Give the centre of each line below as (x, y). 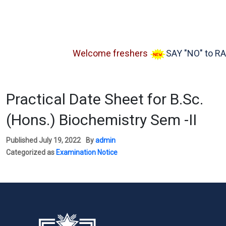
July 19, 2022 (60, 140)
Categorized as (31, 152)
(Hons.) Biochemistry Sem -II (101, 120)
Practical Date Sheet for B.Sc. (105, 99)
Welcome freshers (93, 53)
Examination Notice (87, 152)
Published (22, 140)
